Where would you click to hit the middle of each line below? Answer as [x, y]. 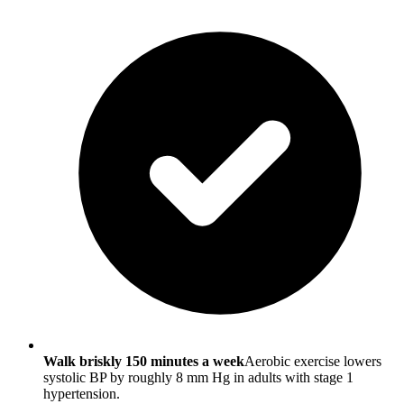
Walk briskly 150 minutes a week [144, 361]
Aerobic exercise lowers [313, 361]
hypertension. [82, 393]
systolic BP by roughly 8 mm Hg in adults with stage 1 [198, 377]
